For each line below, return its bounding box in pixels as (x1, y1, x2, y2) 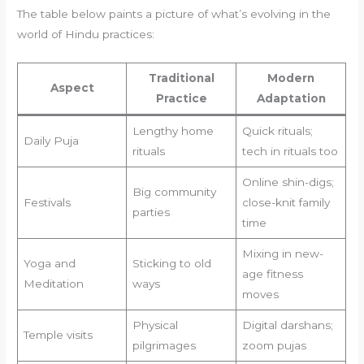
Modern (267, 71, 315, 84)
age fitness (241, 266, 303, 280)
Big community (132, 184, 216, 198)
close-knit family (241, 195, 330, 209)
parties (132, 205, 170, 219)
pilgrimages (132, 338, 196, 352)
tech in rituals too (241, 144, 338, 158)
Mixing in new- (241, 246, 323, 260)
